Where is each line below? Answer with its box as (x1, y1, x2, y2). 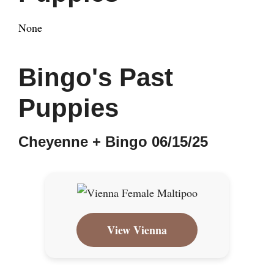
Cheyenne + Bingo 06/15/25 (18, 133, 208, 150)
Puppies (18, 94, 119, 123)
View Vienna (107, 222, 167, 239)
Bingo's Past (18, 63, 173, 92)
